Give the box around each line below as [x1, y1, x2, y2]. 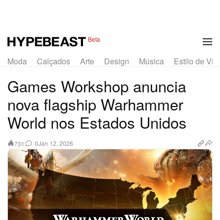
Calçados [37, 55, 70, 67]
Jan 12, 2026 [38, 139, 73, 148]
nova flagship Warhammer [7, 92, 183, 115]
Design [104, 55, 129, 67]
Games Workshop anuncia [7, 74, 186, 97]
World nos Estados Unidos [7, 110, 187, 133]
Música [139, 55, 164, 67]
